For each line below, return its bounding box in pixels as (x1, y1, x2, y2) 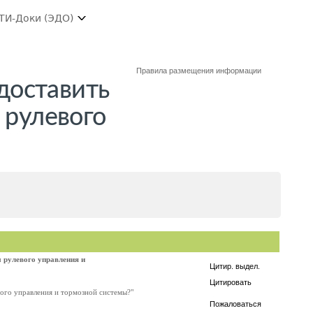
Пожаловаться (210, 300, 261, 308)
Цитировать (210, 278, 252, 286)
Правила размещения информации (136, 66, 262, 75)
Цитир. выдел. (210, 262, 260, 270)
